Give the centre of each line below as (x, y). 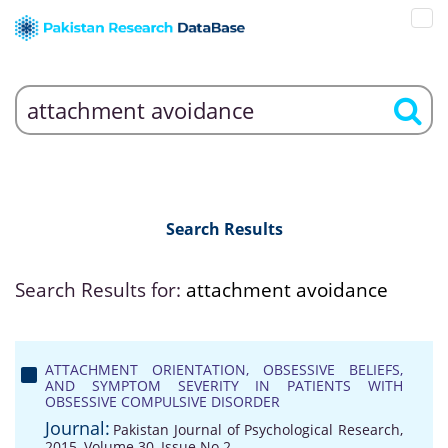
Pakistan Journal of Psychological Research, (258, 429)
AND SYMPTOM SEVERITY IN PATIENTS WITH (224, 385)
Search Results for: (100, 290)
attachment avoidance (287, 290)
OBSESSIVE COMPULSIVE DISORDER (162, 401)
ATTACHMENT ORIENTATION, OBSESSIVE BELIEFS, (224, 369)
